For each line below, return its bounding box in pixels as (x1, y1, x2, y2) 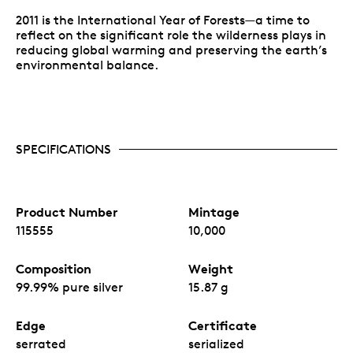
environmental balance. (16, 57, 158, 72)
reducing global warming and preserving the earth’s (16, 42, 327, 58)
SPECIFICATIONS (16, 141, 111, 157)
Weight (188, 260, 233, 277)
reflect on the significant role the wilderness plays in (16, 27, 326, 43)
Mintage (188, 203, 240, 220)
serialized (188, 336, 244, 351)
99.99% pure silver (16, 279, 123, 295)
